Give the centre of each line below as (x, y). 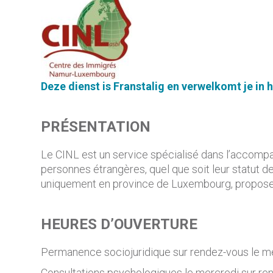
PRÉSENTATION (96, 127)
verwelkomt (212, 86)
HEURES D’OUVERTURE (119, 224)
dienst (84, 86)
